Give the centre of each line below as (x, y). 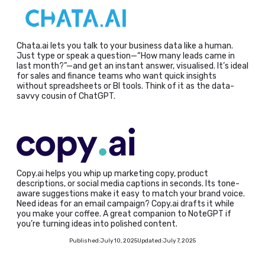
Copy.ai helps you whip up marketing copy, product (112, 173)
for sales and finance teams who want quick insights (117, 76)
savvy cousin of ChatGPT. (66, 96)
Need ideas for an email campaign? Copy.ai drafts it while (125, 203)
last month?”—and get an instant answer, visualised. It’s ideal (132, 66)
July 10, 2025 (119, 240)
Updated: (150, 240)
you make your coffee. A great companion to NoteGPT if (124, 214)
